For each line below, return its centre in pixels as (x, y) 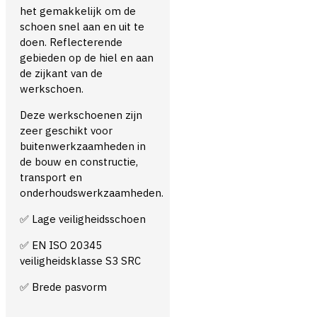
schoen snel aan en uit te (82, 26)
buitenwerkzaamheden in (83, 146)
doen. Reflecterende (71, 42)
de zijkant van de (61, 73)
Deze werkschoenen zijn (81, 115)
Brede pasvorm (68, 287)
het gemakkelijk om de (78, 11)
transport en (51, 177)
